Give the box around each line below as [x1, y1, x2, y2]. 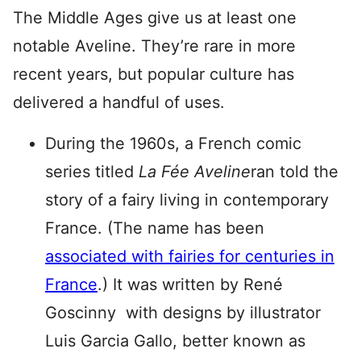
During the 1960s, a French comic [45, 134, 301, 153]
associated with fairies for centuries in [45, 247, 334, 266]
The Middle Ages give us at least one [13, 8, 297, 27]
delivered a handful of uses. [13, 93, 225, 112]
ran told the [251, 162, 338, 181]
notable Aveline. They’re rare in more [13, 36, 296, 56]
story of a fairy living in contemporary [45, 190, 329, 210]
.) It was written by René [98, 275, 283, 294]
